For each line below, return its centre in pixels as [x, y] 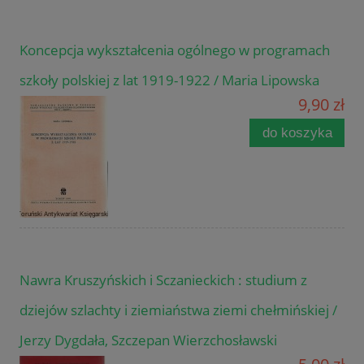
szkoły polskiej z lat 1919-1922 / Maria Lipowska [169, 80]
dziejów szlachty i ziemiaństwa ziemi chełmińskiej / [178, 310]
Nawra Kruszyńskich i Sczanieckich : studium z [163, 279]
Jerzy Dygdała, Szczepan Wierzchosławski [148, 340]
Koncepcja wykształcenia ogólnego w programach [175, 50]
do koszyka [297, 132]
